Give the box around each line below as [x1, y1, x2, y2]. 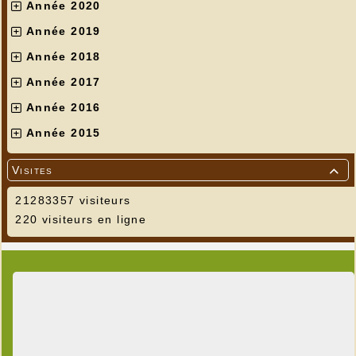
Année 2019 [25, 24, 101, 37]
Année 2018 [25, 49, 101, 63]
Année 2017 [25, 75, 101, 88]
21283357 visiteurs [11, 193, 131, 207]
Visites [12, 163, 53, 176]
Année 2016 [25, 100, 101, 114]
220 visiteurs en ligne [11, 212, 147, 226]
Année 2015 [25, 126, 101, 139]
